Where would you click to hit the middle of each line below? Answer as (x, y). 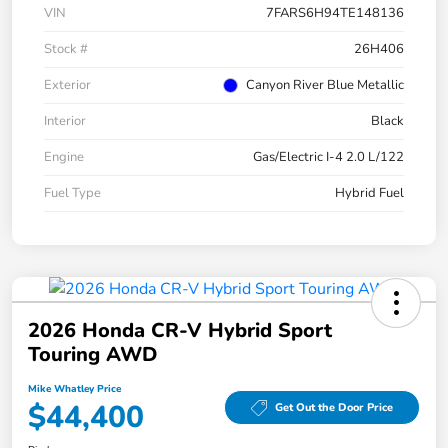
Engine (64, 156)
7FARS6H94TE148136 (335, 12)
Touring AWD (92, 354)
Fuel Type (72, 192)
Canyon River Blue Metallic (325, 84)
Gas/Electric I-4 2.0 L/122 (328, 156)
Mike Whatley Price (74, 388)
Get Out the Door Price (334, 408)
